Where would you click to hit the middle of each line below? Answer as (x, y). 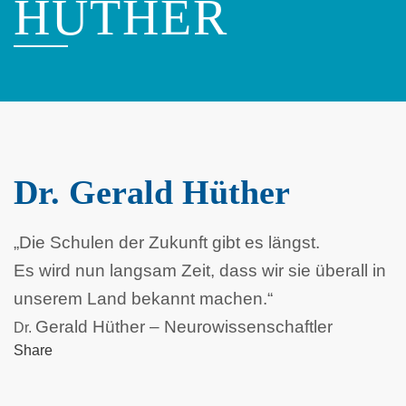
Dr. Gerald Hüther (152, 192)
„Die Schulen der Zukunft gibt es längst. (167, 242)
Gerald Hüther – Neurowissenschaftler (184, 326)
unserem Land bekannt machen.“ (143, 298)
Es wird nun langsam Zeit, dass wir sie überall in (200, 270)
